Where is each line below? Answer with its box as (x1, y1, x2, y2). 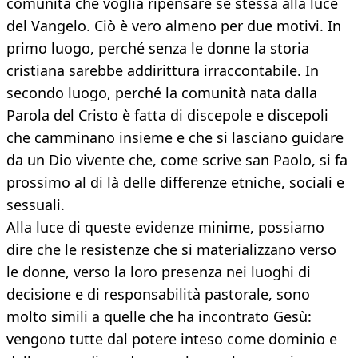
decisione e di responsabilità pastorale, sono (6, 284, 310, 304)
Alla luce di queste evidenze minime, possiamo (6, 217, 324, 237)
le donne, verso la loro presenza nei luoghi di (6, 262, 311, 282)
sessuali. (6, 195, 65, 215)
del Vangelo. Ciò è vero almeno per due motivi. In (6, 16, 341, 36)
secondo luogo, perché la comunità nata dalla (6, 83, 317, 103)
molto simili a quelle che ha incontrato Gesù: (6, 307, 312, 327)
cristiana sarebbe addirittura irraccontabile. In (6, 61, 319, 81)
